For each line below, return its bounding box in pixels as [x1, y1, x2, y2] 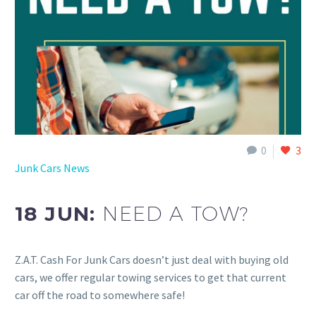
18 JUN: [15, 202, 103, 226]
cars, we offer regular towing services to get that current [15, 270, 286, 285]
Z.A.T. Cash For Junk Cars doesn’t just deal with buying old [15, 253, 288, 267]
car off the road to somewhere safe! [15, 288, 185, 303]
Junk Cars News [15, 160, 90, 175]
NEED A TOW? [102, 202, 249, 226]
